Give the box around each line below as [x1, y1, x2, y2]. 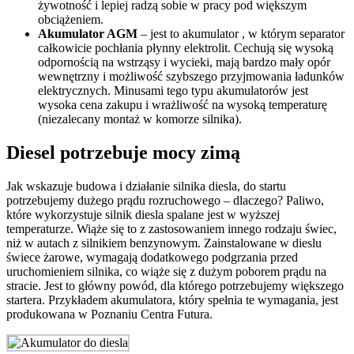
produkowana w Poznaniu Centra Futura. [6, 307, 213, 321]
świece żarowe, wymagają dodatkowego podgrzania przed [6, 250, 298, 264]
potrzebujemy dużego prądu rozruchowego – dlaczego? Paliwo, [6, 193, 324, 207]
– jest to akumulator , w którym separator [137, 26, 345, 40]
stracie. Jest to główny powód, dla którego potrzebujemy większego [6, 278, 344, 292]
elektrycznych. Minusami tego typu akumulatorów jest [38, 83, 308, 97]
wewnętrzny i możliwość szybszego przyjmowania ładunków [38, 69, 345, 83]
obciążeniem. [38, 12, 104, 26]
